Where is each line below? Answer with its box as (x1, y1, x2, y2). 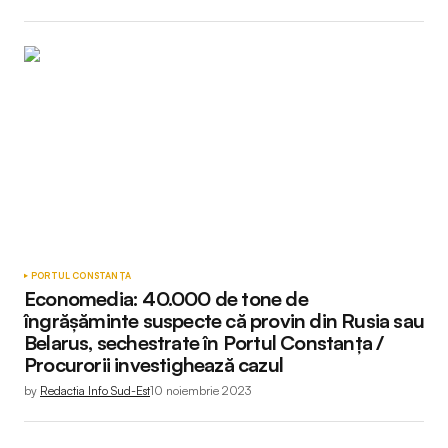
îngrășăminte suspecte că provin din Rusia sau (24, 307, 425, 333)
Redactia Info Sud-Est (40, 382, 150, 398)
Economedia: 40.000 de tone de (24, 285, 308, 311)
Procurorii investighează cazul (24, 351, 283, 377)
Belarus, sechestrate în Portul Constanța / (24, 329, 384, 355)
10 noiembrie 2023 (150, 382, 251, 398)
